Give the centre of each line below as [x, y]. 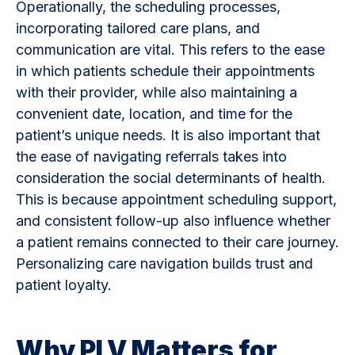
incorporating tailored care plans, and [138, 28]
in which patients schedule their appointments [165, 71]
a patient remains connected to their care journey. [177, 242]
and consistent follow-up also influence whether [173, 220]
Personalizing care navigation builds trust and [164, 263]
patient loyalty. [66, 284]
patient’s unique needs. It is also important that [168, 135]
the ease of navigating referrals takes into [151, 156]
